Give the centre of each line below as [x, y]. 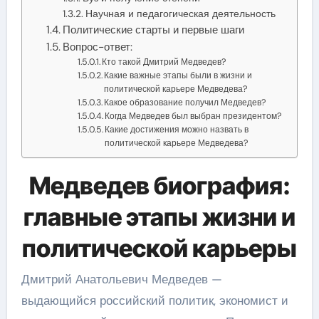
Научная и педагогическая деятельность [180, 13]
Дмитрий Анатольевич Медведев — [121, 279]
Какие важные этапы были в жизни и [178, 75]
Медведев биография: [159, 185]
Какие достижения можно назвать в [177, 129]
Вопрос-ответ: [98, 47]
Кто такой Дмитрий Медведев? [164, 62]
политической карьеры [159, 248]
